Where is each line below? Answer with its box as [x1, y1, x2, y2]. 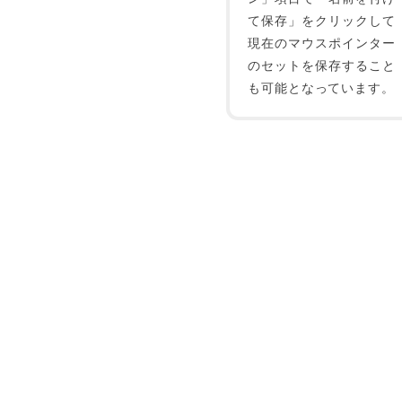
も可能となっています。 [248, 78, 395, 96]
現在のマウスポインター [248, 33, 396, 51]
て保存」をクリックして [248, 11, 396, 29]
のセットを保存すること [248, 56, 396, 74]
